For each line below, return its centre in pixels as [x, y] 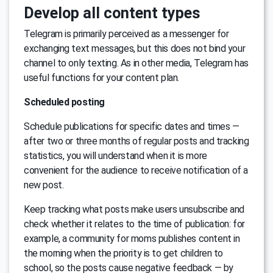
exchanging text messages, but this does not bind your [135, 48]
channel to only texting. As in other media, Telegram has [136, 63]
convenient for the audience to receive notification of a [136, 170]
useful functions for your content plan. [102, 77]
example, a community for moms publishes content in [132, 238]
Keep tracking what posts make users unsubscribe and [134, 209]
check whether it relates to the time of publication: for [135, 224]
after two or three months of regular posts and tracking [136, 141]
